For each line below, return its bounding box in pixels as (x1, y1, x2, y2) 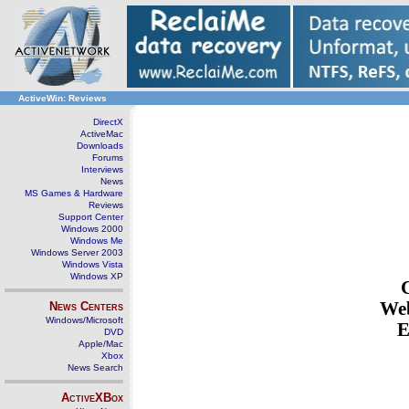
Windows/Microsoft (46, 315, 123, 325)
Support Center (58, 212, 123, 222)
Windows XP (70, 271, 123, 281)
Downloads (77, 141, 123, 151)
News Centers (49, 299, 123, 313)
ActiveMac (80, 129, 123, 139)
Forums (92, 152, 123, 163)
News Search (68, 362, 123, 372)
